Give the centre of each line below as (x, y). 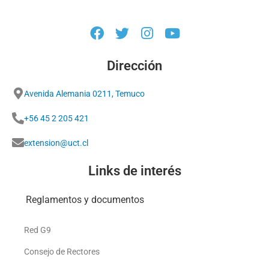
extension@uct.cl (56, 143)
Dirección (134, 66)
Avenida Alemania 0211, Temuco (84, 94)
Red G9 (38, 230)
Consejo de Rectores (62, 252)
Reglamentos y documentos (85, 200)
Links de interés (134, 171)
